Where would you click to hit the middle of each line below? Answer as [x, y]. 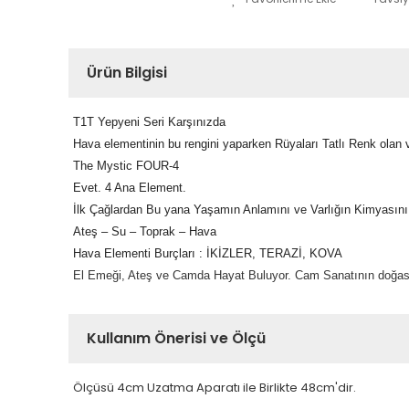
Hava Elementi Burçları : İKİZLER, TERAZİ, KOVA [208, 253]
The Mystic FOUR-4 [126, 166]
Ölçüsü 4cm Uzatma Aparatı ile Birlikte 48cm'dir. [215, 388]
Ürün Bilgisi [127, 73]
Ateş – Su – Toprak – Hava [145, 231]
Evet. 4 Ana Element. [130, 188]
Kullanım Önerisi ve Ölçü [176, 338]
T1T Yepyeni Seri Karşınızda [149, 122]
